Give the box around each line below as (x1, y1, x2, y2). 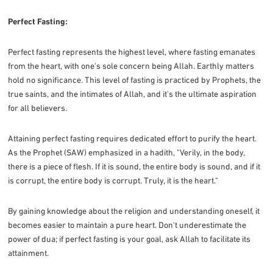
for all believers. (8, 102, 68, 113)
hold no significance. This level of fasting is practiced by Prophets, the (8, 74, 261, 85)
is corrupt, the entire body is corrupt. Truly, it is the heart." (8, 175, 219, 185)
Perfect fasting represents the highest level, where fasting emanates (8, 46, 256, 57)
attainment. (8, 247, 49, 258)
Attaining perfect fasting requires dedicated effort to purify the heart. (8, 133, 257, 143)
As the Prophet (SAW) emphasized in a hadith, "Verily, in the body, (8, 147, 246, 157)
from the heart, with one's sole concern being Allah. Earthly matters (8, 60, 255, 71)
